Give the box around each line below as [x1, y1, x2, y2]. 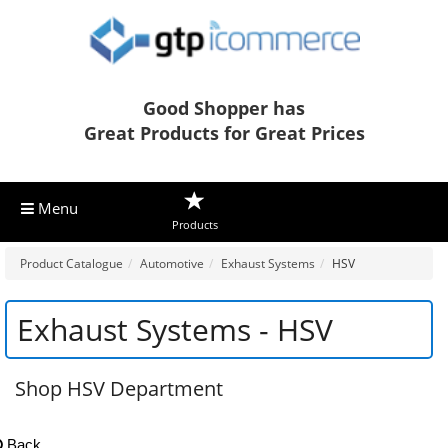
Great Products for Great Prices [83, 121, 365, 146]
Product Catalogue [20, 255, 123, 273]
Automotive [140, 255, 204, 273]
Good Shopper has [143, 96, 305, 121]
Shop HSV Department [15, 375, 223, 403]
